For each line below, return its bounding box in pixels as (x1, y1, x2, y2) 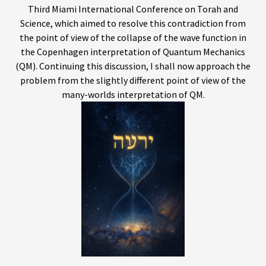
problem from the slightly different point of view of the (20, 74, 246, 86)
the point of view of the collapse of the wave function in (20, 31, 246, 43)
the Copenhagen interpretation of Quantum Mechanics (21, 45, 245, 58)
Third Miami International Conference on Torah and (28, 2, 238, 15)
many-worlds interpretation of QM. (61, 88, 205, 100)
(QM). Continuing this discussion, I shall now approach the (15, 59, 251, 72)
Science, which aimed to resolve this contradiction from (20, 17, 246, 29)
